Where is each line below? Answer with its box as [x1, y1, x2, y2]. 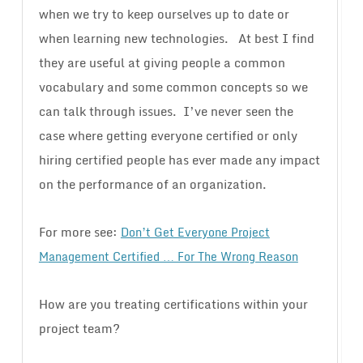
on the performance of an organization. [38, 174, 267, 194]
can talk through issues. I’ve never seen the [38, 101, 293, 122]
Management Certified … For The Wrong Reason [38, 247, 298, 267]
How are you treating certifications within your [38, 294, 308, 314]
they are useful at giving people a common [38, 53, 285, 73]
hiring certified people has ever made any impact [38, 150, 320, 170]
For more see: [38, 222, 121, 242]
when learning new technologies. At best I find [38, 28, 314, 49]
